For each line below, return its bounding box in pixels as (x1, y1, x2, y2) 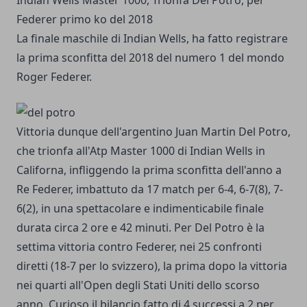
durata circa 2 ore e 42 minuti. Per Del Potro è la (16, 220, 265, 236)
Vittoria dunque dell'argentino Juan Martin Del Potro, (16, 124, 291, 140)
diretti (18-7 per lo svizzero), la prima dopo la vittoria (16, 258, 287, 274)
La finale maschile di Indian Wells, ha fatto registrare (16, 31, 288, 47)
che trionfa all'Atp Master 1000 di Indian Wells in (16, 143, 265, 159)
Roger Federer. (16, 69, 92, 85)
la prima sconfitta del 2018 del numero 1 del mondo (16, 50, 284, 66)
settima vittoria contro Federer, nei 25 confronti (16, 239, 262, 255)
